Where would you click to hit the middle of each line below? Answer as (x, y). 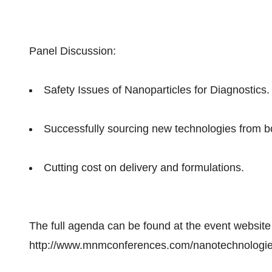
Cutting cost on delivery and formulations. (144, 168)
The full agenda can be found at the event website (150, 226)
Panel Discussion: (73, 51)
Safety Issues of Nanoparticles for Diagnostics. (157, 90)
